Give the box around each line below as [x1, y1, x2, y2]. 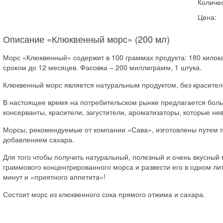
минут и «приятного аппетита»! [2, 172, 106, 182]
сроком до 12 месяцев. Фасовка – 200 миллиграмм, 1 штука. [2, 62, 202, 72]
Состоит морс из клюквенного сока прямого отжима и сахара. [2, 189, 205, 199]
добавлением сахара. [2, 134, 74, 144]
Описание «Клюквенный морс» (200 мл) [2, 32, 170, 45]
